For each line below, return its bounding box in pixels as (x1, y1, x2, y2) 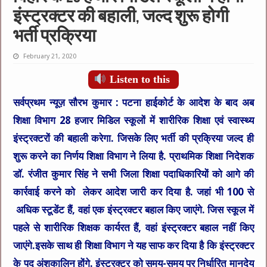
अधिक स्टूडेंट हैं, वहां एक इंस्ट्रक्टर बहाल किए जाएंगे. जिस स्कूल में (13, 204, 254, 216)
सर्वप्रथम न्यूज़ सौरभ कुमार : (13, 97, 123, 109)
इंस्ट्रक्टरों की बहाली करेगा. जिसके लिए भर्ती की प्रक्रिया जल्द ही (13, 132, 254, 145)
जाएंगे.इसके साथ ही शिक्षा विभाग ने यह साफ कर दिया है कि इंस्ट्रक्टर (13, 240, 254, 252)
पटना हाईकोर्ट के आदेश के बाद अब (122, 97, 254, 109)
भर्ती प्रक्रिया (13, 28, 97, 47)
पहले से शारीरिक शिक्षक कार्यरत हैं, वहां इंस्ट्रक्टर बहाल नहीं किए (13, 222, 254, 234)
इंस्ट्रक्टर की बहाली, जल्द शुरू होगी (13, 8, 229, 27)
